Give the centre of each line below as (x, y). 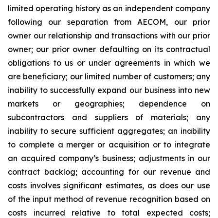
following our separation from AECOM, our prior (109, 22)
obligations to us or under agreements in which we (109, 63)
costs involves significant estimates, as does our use (109, 185)
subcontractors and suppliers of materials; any (109, 117)
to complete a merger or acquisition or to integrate (109, 145)
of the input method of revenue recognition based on (109, 199)
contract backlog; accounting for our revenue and (109, 172)
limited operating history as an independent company (109, 8)
